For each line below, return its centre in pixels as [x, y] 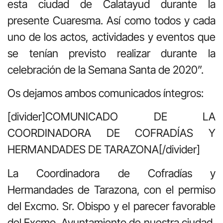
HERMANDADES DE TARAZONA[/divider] [104, 150]
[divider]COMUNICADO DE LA [111, 117]
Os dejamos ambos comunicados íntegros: [106, 93]
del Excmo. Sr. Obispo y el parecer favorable [111, 206]
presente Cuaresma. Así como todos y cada [111, 20]
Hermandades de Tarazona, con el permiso [111, 189]
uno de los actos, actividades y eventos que [111, 37]
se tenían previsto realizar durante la [111, 53]
